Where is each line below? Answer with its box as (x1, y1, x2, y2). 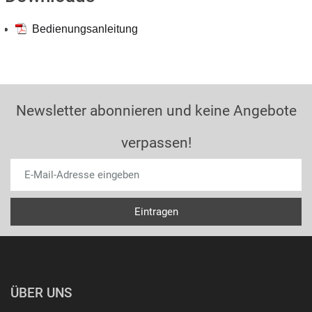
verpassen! (120, 134, 192, 151)
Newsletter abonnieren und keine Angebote (15, 102, 297, 119)
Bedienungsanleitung (29, 23, 138, 35)
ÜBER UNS (10, 285, 72, 301)
